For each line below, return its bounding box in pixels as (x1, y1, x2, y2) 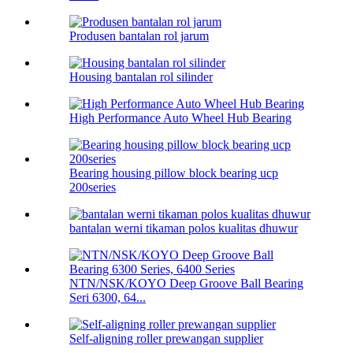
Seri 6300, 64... (69, 291, 146, 305)
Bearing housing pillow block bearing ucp (69, 166, 278, 180)
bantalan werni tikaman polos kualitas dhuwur (69, 221, 298, 236)
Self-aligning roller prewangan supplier (69, 332, 263, 346)
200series (69, 180, 116, 195)
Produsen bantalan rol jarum (69, 29, 209, 43)
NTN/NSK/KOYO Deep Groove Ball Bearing (69, 277, 303, 291)
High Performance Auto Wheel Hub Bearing (69, 111, 292, 125)
